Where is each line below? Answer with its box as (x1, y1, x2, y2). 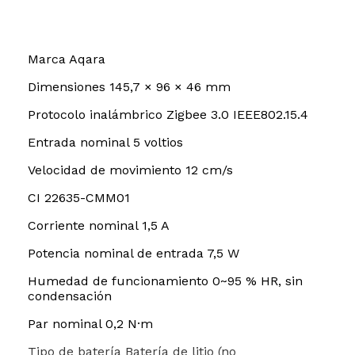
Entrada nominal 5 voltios (28, 135, 183, 151)
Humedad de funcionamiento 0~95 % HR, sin (28, 273, 303, 289)
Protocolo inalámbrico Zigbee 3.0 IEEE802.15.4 (28, 107, 308, 123)
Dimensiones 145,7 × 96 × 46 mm (28, 79, 231, 95)
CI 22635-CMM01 (28, 190, 130, 206)
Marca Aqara (28, 52, 105, 67)
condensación (28, 288, 112, 304)
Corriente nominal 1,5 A (28, 218, 170, 234)
